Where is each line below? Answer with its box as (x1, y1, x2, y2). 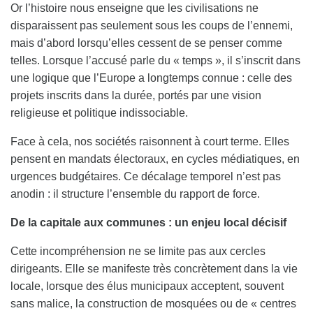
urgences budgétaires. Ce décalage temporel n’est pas (10, 170, 281, 182)
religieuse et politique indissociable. (10, 106, 188, 119)
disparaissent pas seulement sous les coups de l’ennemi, (10, 19, 293, 31)
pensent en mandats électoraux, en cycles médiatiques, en (10, 152, 300, 165)
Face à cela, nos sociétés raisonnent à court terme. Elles (10, 135, 289, 147)
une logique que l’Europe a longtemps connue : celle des (10, 71, 292, 84)
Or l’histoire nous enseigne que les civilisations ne (10, 1, 259, 14)
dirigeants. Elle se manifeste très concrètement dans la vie (10, 262, 298, 275)
